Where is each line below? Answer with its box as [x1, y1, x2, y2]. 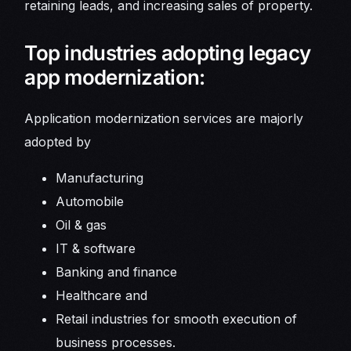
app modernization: [24, 65, 205, 90]
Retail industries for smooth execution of [56, 311, 298, 327]
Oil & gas [56, 217, 111, 233]
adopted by [24, 134, 96, 150]
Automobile [56, 194, 125, 210]
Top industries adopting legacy [24, 41, 311, 66]
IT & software [56, 241, 140, 257]
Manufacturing [56, 170, 144, 186]
